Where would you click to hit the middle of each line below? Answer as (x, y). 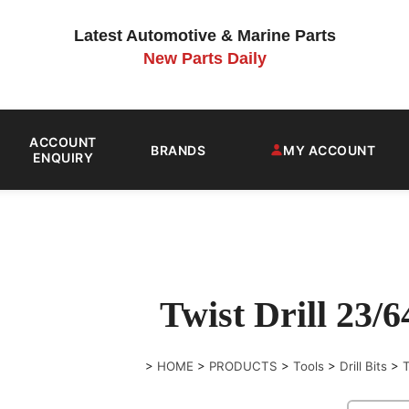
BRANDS (178, 150)
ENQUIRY (63, 157)
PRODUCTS (244, 366)
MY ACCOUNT (329, 150)
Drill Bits (364, 366)
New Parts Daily (204, 58)
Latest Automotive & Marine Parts (204, 36)
